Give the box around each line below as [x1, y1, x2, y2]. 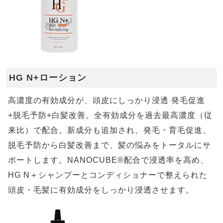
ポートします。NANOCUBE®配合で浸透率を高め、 [8, 155, 209, 164]
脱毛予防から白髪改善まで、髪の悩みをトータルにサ [8, 140, 211, 149]
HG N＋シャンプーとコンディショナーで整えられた [8, 170, 208, 179]
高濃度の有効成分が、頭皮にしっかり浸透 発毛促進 [8, 96, 205, 105]
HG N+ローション [9, 72, 87, 83]
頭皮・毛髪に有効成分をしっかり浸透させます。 [8, 185, 194, 194]
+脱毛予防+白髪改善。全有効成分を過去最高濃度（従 [8, 111, 213, 119]
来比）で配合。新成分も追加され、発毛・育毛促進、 [8, 125, 211, 134]
